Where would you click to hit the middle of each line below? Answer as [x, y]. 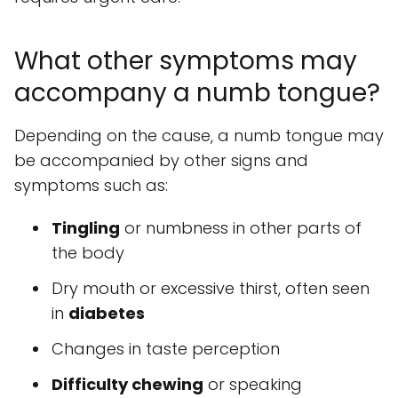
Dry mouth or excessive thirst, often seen [211, 289]
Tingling [86, 228]
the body [88, 253]
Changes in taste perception [166, 349]
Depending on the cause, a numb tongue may [199, 136]
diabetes [107, 314]
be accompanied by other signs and [161, 161]
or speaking [253, 385]
